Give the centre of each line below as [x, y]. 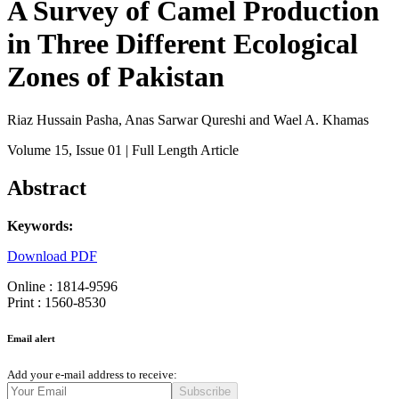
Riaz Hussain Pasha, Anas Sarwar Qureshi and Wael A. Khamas [188, 120]
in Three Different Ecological [183, 44]
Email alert [31, 339]
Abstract [47, 188]
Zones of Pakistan [116, 77]
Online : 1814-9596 [62, 287]
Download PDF [52, 256]
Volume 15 [38, 151]
